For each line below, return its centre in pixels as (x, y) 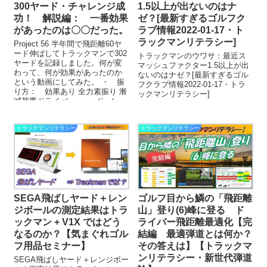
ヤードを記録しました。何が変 (68, 63)
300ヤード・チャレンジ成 (70, 7)
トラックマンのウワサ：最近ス (192, 56)
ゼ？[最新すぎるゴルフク (192, 18)
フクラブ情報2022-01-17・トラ (192, 85)
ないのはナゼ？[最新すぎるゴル (193, 75)
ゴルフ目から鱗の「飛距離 (195, 198)
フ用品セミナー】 (52, 246)
